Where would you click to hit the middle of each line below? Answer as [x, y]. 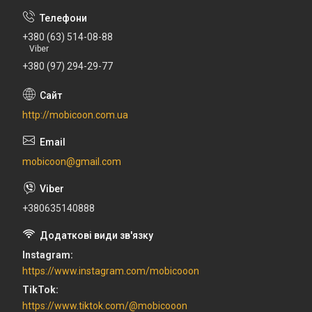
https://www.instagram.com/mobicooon [111, 271]
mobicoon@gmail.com [72, 161]
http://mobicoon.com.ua [75, 115]
